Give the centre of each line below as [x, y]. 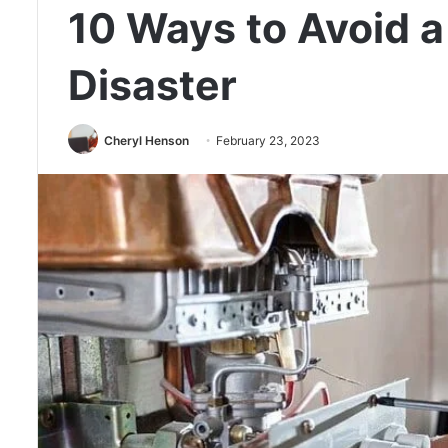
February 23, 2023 [268, 140]
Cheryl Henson [146, 140]
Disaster [152, 85]
